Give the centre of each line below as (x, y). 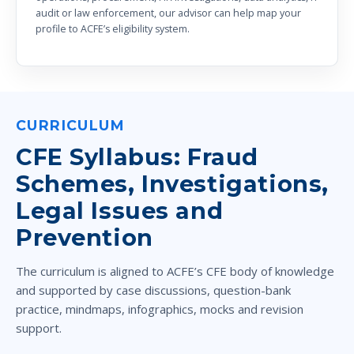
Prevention (85, 237)
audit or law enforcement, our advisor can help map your (168, 13)
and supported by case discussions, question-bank (153, 290)
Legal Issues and (120, 210)
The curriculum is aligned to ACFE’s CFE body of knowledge (175, 271)
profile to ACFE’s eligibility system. (113, 29)
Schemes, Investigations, (172, 183)
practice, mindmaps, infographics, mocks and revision (160, 309)
